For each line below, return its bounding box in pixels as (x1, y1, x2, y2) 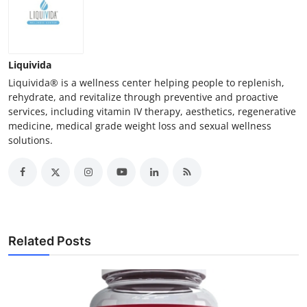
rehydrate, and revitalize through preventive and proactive (8, 90, 278, 103)
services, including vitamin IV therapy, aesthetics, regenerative (8, 104, 296, 118)
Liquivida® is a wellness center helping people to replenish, (8, 75, 284, 89)
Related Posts (8, 233, 91, 248)
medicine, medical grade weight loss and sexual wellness (8, 119, 271, 132)
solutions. (8, 133, 53, 147)
